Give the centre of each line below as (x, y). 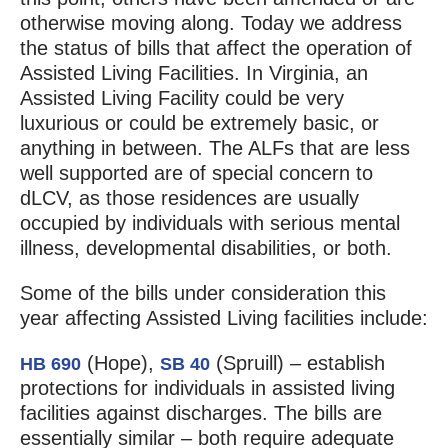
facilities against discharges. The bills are (200, 413)
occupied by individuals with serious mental (209, 223)
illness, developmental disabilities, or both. (205, 248)
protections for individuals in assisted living (207, 388)
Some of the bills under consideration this (202, 293)
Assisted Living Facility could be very (181, 98)
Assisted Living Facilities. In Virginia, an (193, 73)
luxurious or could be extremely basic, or (199, 123)
